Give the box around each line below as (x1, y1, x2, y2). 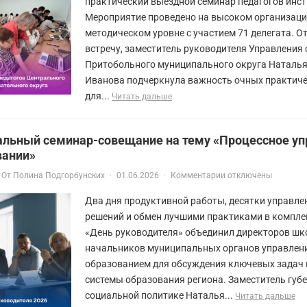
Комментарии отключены (171, 170, 272, 180)
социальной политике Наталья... (85, 289, 235, 301)
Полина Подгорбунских (13, 170, 105, 180)
